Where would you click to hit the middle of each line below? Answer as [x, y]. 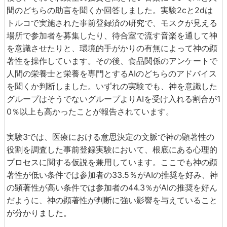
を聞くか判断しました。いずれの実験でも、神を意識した [112, 86]
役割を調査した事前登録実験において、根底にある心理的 [112, 149]
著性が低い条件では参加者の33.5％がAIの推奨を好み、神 [112, 175]
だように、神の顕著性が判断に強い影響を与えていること [112, 200]
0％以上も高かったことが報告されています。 [90, 111]
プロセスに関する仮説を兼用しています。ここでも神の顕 [112, 162]
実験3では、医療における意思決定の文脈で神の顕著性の [110, 137]
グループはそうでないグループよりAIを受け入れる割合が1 [113, 99]
